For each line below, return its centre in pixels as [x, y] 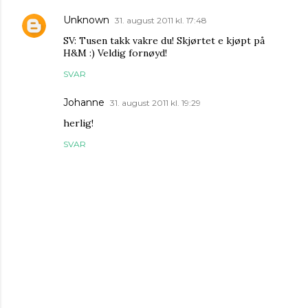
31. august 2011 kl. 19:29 [155, 103]
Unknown [86, 20]
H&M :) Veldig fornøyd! [115, 53]
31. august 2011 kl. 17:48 [161, 20]
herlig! [78, 123]
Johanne [84, 102]
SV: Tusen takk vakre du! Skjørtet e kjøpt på [164, 41]
